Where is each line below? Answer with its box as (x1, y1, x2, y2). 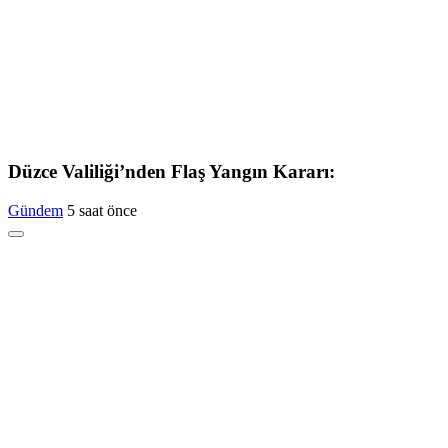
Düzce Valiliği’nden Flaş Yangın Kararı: (8, 161, 335, 183)
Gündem (8, 202, 63, 220)
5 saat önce (67, 202, 137, 220)
